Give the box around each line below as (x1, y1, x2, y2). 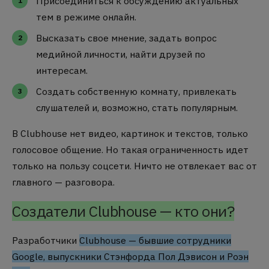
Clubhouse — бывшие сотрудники (79, 234, 231, 246)
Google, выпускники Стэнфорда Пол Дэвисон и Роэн (12, 250, 249, 262)
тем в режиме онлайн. (36, 11, 136, 23)
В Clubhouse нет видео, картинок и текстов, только (12, 127, 248, 139)
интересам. (36, 64, 88, 77)
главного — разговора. (12, 175, 115, 188)
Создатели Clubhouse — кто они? (12, 201, 234, 221)
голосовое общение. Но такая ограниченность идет (12, 143, 249, 156)
